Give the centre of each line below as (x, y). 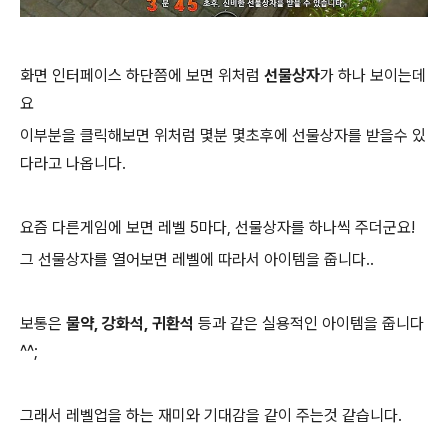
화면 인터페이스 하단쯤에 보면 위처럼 (142, 75)
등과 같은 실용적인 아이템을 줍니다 (309, 323)
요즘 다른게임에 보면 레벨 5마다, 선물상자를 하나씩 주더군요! (217, 227)
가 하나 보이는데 (373, 75)
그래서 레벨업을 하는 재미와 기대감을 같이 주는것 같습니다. (211, 415)
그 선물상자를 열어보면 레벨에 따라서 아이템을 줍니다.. (197, 259)
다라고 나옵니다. (73, 163)
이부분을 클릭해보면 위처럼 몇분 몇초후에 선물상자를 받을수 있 (223, 135)
